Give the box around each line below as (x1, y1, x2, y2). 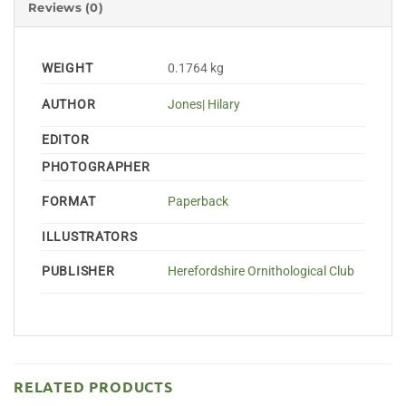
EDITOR (42, 131, 90, 148)
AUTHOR (42, 96, 96, 112)
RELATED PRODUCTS (14, 376, 173, 396)
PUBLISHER (42, 263, 115, 279)
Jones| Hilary (168, 97, 241, 113)
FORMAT (42, 193, 96, 209)
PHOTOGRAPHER (42, 159, 150, 175)
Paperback (168, 194, 229, 210)
